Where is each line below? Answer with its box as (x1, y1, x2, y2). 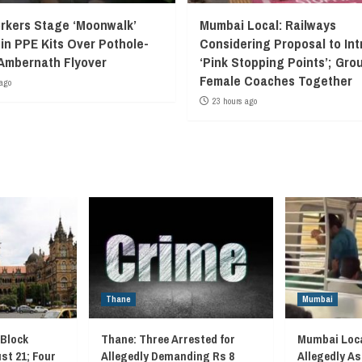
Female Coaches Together (199, 71, 352, 90)
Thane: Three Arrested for (101, 330, 235, 347)
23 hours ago (212, 95, 257, 107)
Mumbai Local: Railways (199, 15, 336, 34)
